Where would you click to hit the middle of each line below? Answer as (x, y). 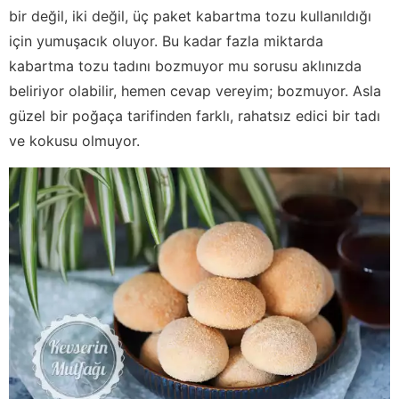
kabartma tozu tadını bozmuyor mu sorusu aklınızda (185, 66)
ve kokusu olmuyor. (74, 141)
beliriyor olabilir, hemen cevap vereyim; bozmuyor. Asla (195, 91)
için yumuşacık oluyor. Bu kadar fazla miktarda (166, 41)
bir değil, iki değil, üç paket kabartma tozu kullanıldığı (190, 16)
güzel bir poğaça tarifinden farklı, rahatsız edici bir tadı (195, 116)
